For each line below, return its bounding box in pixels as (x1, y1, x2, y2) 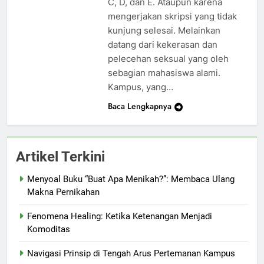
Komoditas (27, 223, 70, 235)
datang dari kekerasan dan (107, 38, 217, 50)
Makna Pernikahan (27, 186, 100, 197)
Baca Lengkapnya (107, 100, 171, 112)
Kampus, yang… (107, 81, 173, 93)
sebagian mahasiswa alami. (107, 67, 223, 78)
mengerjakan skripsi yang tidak (107, 10, 237, 22)
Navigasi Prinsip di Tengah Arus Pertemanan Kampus (27, 247, 235, 259)
